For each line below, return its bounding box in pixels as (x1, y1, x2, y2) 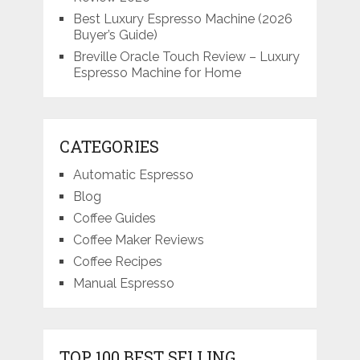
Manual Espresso (72, 276, 174, 292)
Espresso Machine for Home (72, 65, 241, 81)
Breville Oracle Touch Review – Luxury (72, 49, 300, 65)
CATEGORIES (59, 136, 159, 157)
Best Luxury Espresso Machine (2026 (72, 11, 292, 27)
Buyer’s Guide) (72, 27, 157, 43)
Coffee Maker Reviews (72, 232, 204, 248)
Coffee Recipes (72, 254, 162, 270)
